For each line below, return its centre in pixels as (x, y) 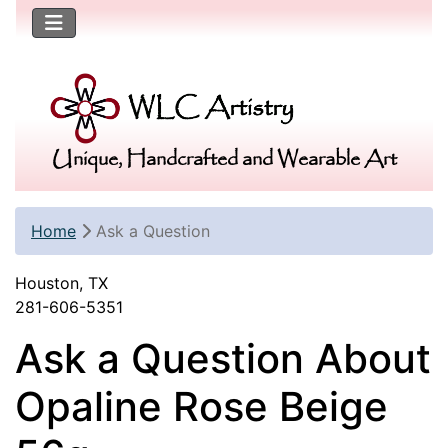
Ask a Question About (223, 359)
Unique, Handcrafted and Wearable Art (224, 160)
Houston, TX (61, 283)
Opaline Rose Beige (201, 407)
